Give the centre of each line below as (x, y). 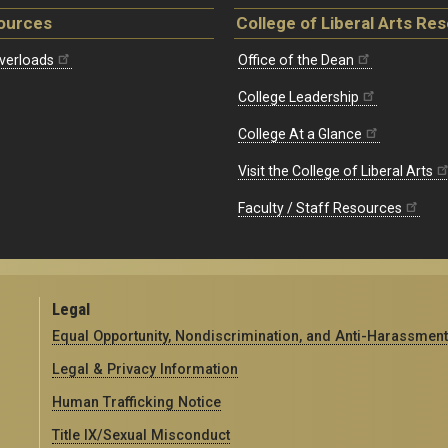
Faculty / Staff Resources (320, 207)
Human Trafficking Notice (137, 401)
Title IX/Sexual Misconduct (141, 434)
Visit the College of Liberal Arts (335, 170)
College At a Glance (300, 133)
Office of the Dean (296, 59)
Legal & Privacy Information (145, 368)
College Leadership (298, 96)
